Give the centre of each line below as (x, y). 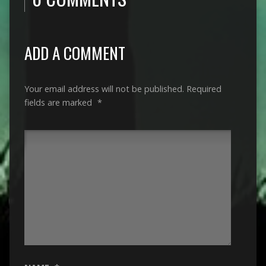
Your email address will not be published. (104, 88)
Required (204, 88)
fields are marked (59, 102)
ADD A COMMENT (75, 52)
